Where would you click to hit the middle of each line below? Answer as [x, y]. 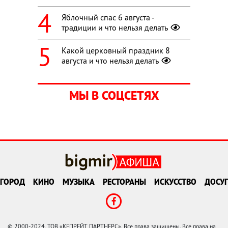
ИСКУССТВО [175, 182]
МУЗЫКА [79, 182]
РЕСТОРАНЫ [124, 182]
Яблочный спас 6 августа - [108, 17]
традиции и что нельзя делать [115, 27]
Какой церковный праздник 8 [116, 50]
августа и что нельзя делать [110, 60]
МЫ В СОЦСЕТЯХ [114, 95]
